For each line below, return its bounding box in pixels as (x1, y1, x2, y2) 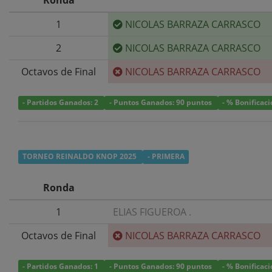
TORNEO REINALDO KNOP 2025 (22, 151, 139, 162)
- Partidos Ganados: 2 (22, 97, 101, 108)
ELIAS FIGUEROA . (113, 205, 191, 219)
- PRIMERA (147, 151, 185, 162)
